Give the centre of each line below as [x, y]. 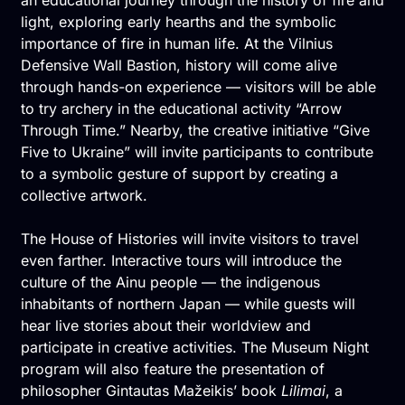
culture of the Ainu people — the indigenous [170, 282]
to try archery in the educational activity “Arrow [181, 108]
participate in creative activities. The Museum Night [194, 347]
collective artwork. [84, 195]
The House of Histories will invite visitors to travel [189, 238]
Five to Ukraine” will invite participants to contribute [197, 151]
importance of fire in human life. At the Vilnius [176, 43]
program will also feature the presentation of [172, 368]
